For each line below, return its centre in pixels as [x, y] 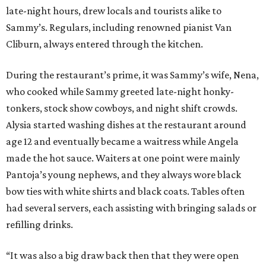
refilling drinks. [39, 225]
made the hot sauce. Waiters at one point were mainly [123, 158]
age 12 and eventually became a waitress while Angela [122, 142]
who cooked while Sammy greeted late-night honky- [120, 92]
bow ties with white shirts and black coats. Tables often [125, 191]
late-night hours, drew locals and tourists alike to [114, 11]
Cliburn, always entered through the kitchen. [104, 44]
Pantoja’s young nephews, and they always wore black [123, 175]
